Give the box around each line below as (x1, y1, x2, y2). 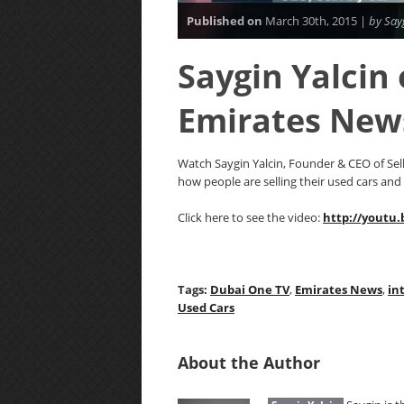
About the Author (178, 352, 320, 373)
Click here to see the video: (178, 209, 323, 225)
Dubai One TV (210, 281, 289, 298)
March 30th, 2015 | (262, 13, 369, 29)
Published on (187, 13, 262, 29)
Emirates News (295, 281, 382, 298)
